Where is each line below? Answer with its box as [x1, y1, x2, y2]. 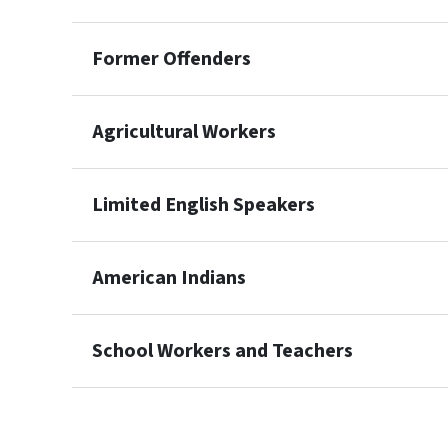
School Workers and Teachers [92, 337, 353, 365]
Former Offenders [92, 45, 251, 73]
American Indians [92, 264, 246, 292]
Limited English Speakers [92, 191, 315, 219]
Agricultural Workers [92, 118, 276, 146]
